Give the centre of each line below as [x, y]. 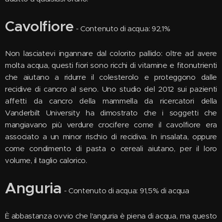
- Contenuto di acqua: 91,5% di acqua [125, 191]
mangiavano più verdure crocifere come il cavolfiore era [111, 125]
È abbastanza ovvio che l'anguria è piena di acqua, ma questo [111, 216]
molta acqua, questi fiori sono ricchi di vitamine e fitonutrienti [111, 65]
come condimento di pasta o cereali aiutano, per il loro [111, 148]
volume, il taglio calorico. [46, 160]
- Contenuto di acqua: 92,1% [122, 28]
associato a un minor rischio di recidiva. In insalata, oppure [111, 137]
